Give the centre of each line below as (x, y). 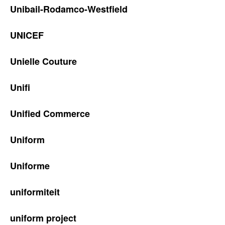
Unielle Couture (43, 61)
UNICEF (27, 35)
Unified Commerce (50, 114)
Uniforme (30, 166)
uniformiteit (35, 192)
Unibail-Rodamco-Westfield (69, 9)
